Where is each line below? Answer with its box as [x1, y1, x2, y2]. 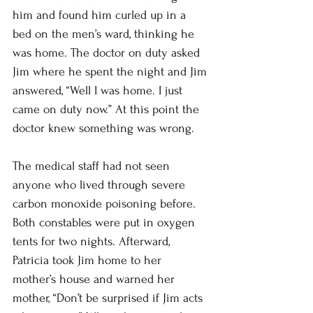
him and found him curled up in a [13, 8, 189, 22]
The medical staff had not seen [13, 159, 173, 173]
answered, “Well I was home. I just [13, 83, 186, 97]
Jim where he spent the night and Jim [13, 64, 210, 78]
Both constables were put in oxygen [13, 215, 198, 229]
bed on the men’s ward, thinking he [13, 27, 198, 41]
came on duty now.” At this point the [13, 102, 203, 116]
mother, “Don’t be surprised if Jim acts [13, 291, 206, 305]
